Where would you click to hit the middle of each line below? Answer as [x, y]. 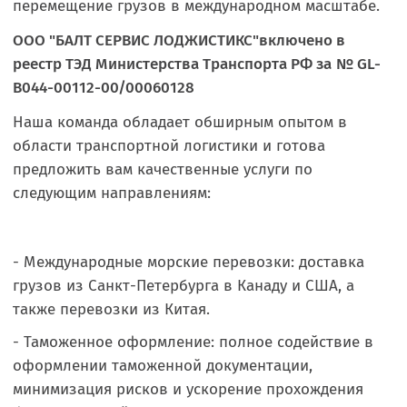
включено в [302, 40]
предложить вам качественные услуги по [163, 169]
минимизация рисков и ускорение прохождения [188, 389]
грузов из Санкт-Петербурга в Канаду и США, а [184, 286]
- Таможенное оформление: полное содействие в [193, 342]
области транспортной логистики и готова [169, 146]
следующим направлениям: [112, 193]
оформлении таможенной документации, [163, 366]
